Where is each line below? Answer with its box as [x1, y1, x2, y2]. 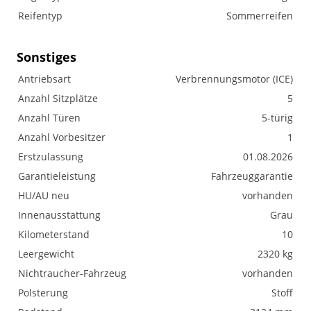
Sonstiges [17, 49, 76, 65]
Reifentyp [18, 9, 62, 22]
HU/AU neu [18, 189, 69, 202]
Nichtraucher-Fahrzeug [18, 267, 126, 280]
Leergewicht [18, 247, 74, 260]
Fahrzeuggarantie [211, 169, 293, 183]
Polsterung [18, 286, 68, 299]
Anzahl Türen [18, 111, 81, 124]
